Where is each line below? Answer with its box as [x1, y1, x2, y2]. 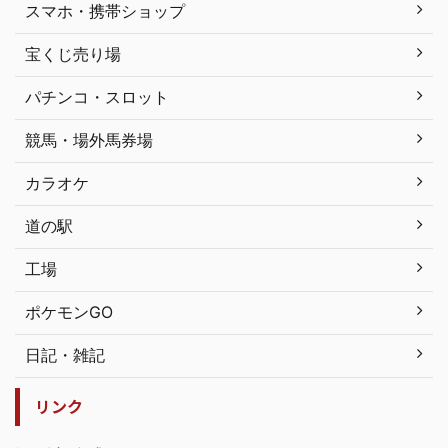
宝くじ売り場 [25, 44, 121, 65]
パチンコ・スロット [25, 87, 169, 108]
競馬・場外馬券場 [25, 130, 153, 151]
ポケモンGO [25, 302, 113, 323]
